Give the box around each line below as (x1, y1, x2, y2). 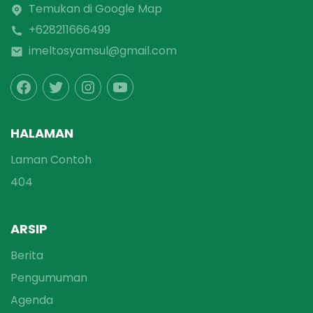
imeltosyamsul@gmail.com (29, 43, 177, 59)
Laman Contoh (10, 152, 92, 168)
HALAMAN (10, 124, 73, 143)
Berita (10, 247, 43, 264)
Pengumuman (10, 270, 87, 286)
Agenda (10, 292, 53, 309)
